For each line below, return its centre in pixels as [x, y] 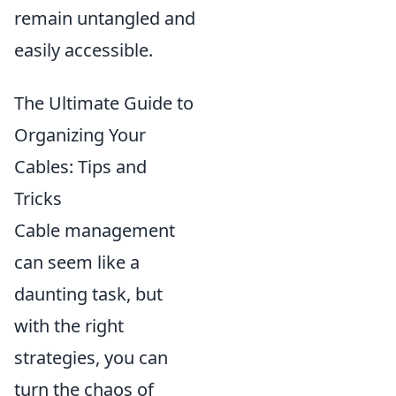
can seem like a [77, 262]
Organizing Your [80, 134]
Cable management [95, 230]
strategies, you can [91, 357]
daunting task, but [88, 293]
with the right [69, 325]
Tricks [38, 198]
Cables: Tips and [80, 166]
